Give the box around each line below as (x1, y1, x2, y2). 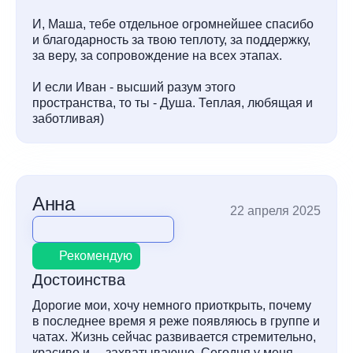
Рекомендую (59, 249, 132, 262)
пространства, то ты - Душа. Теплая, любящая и (32, 96, 313, 110)
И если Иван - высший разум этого (32, 80, 236, 94)
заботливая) (32, 112, 104, 125)
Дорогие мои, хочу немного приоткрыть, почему (32, 299, 311, 312)
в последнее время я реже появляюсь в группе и (32, 314, 320, 328)
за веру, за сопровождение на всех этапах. (32, 49, 282, 62)
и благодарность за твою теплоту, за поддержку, (32, 33, 310, 46)
